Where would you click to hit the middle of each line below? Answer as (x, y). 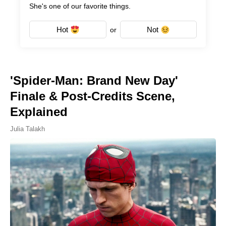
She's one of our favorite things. (80, 6)
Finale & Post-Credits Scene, (93, 96)
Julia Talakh (27, 129)
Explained (39, 112)
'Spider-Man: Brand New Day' (94, 81)
